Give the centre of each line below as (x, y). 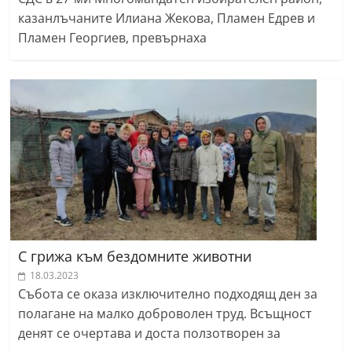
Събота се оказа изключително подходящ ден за (168, 294)
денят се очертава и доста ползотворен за (150, 334)
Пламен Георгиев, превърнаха (113, 38)
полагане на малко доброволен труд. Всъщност (165, 314)
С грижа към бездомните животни (135, 257)
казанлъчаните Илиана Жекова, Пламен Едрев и (167, 18)
